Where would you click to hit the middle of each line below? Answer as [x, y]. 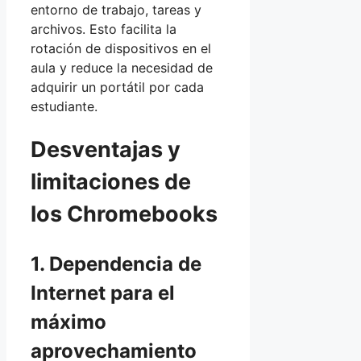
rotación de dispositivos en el [121, 48]
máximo [68, 322]
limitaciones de [111, 182]
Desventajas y [106, 150]
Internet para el [103, 293]
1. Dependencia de [116, 264]
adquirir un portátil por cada [117, 87]
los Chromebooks [124, 214]
